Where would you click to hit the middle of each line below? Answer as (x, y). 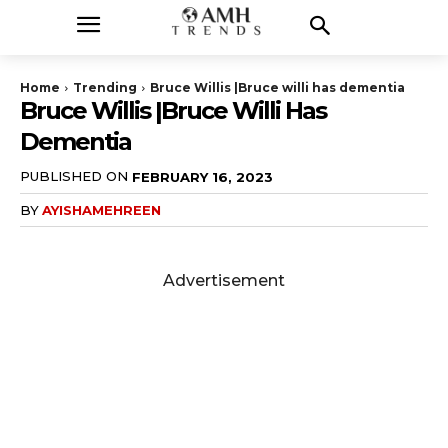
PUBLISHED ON (74, 176)
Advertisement (224, 280)
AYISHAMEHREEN (101, 209)
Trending (105, 87)
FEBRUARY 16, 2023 (202, 176)
